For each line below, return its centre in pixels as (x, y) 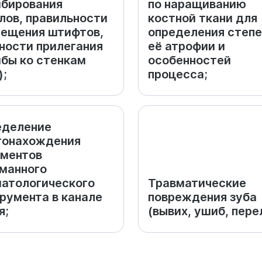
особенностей (189, 60)
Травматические (197, 183)
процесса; (178, 74)
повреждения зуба (202, 197)
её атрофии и (187, 46)
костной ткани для (203, 18)
